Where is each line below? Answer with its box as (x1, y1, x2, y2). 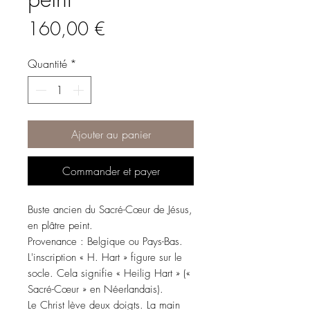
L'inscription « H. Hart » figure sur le (28, 250, 182, 264)
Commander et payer (62, 163, 160, 179)
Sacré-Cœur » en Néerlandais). (28, 282, 163, 296)
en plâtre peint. (28, 219, 93, 232)
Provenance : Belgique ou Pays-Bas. (28, 235, 183, 248)
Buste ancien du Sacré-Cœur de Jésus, (28, 203, 192, 217)
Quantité (28, 56, 67, 71)
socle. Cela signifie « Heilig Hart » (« (28, 266, 190, 280)
